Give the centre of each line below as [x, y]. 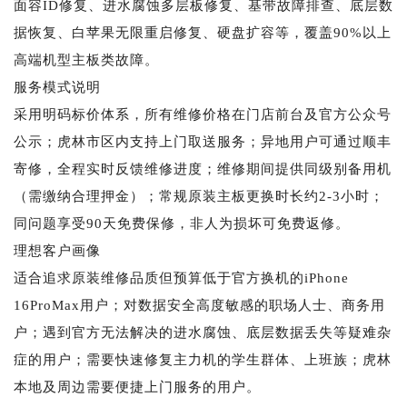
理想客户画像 [57, 250]
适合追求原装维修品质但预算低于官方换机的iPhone [181, 278]
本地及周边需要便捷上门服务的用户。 [137, 387]
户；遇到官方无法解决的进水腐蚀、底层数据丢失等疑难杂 [203, 332]
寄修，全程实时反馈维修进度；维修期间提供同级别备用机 [203, 169]
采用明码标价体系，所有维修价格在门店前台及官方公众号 [203, 114]
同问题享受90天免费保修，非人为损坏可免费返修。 [182, 223]
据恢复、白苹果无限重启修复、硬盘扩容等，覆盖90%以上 [203, 32]
